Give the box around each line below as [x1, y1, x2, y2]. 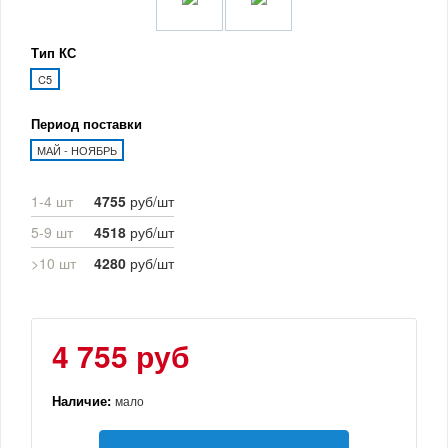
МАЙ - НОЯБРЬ [37, 141, 117, 158]
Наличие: [52, 390, 115, 410]
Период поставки [31, 113, 142, 133]
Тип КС [31, 42, 76, 62]
